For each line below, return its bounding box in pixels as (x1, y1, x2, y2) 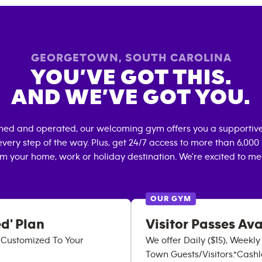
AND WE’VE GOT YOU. (11, 86, 251, 109)
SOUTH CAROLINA (125, 52, 232, 64)
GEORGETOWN (30, 52, 119, 64)
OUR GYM (150, 195, 191, 203)
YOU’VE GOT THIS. (30, 66, 232, 89)
